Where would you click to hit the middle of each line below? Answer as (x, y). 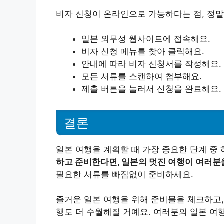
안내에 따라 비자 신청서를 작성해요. (151, 64)
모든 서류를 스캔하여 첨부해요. (142, 76)
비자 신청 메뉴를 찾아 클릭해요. (143, 51)
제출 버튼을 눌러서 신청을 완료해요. (151, 89)
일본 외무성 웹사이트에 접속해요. (146, 39)
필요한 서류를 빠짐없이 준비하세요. (125, 174)
